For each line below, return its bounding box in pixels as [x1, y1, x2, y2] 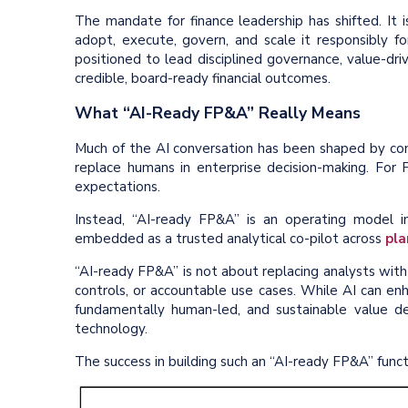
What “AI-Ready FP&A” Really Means [75, 102, 361, 125]
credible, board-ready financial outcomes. [75, 68, 331, 87]
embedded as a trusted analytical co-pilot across [75, 229, 385, 248]
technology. [75, 319, 148, 338]
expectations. [75, 177, 168, 196]
